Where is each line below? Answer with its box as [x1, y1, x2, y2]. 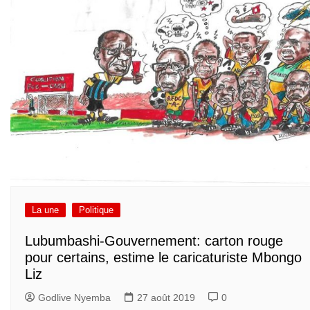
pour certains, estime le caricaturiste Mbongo [25, 250, 302, 266]
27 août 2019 [137, 292, 195, 304]
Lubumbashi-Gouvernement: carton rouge [25, 233, 283, 249]
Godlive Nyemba [38, 292, 111, 304]
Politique [79, 204, 113, 215]
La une [32, 204, 59, 215]
